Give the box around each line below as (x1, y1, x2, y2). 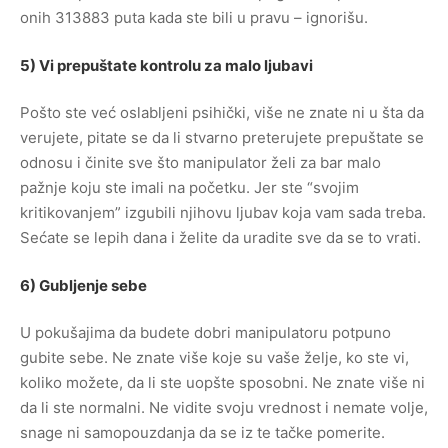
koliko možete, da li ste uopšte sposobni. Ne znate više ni (20, 373, 425, 392)
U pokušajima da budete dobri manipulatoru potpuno (20, 323, 391, 342)
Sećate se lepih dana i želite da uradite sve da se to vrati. (20, 228, 421, 247)
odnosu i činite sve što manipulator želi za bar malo (20, 153, 381, 172)
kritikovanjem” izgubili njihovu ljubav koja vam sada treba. (20, 203, 426, 222)
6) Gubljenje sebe (20, 275, 147, 295)
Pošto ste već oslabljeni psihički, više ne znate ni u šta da (20, 103, 424, 122)
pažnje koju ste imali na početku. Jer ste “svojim (20, 178, 359, 197)
